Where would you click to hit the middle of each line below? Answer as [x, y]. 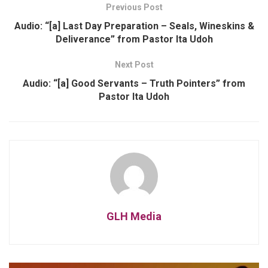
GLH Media [134, 217]
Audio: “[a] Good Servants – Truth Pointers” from [134, 84]
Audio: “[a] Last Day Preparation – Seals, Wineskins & [134, 26]
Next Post [134, 65]
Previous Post [134, 7]
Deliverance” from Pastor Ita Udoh [134, 39]
